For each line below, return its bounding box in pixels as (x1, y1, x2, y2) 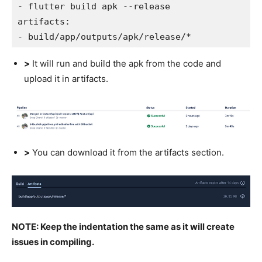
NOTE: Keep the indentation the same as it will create (12, 221, 235, 233)
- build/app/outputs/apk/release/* (18, 31, 191, 42)
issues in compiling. (12, 236, 94, 248)
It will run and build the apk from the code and (30, 57, 221, 69)
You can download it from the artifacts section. (30, 146, 224, 158)
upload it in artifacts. (24, 73, 108, 84)
